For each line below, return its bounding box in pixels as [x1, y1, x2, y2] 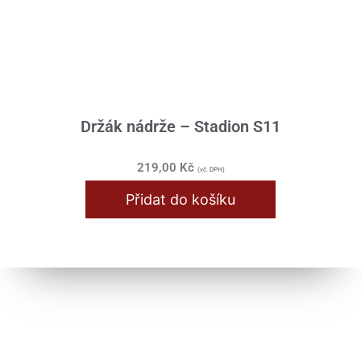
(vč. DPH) [197, 166, 225, 174]
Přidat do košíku [126, 190, 235, 208]
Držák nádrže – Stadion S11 [81, 117, 280, 137]
